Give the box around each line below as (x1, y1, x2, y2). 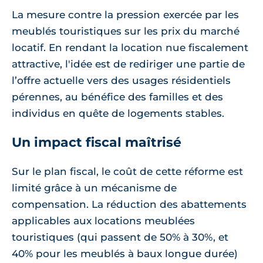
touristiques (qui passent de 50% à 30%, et (12, 231, 228, 243)
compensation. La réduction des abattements (12, 198, 247, 210)
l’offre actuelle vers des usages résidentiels (12, 74, 231, 86)
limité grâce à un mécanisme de (12, 181, 177, 194)
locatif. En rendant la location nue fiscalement (12, 41, 248, 53)
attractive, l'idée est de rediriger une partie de (12, 58, 245, 70)
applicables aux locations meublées (12, 214, 195, 227)
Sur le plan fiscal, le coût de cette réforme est (12, 165, 243, 177)
